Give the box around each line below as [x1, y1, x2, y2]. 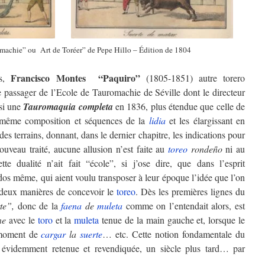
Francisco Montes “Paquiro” [11, 71, 146, 85]
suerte [80, 228, 103, 240]
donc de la [17, 199, 62, 212]
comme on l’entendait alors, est [122, 199, 245, 212]
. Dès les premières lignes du [135, 185, 245, 198]
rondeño [187, 143, 222, 155]
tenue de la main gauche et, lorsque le [99, 214, 245, 226]
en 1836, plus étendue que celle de [112, 100, 245, 112]
